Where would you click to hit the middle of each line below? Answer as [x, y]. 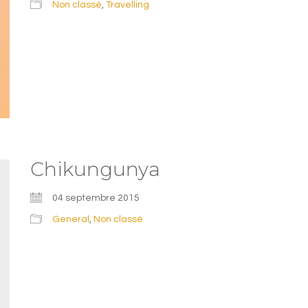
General [71, 220]
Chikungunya [95, 169]
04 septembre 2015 [96, 198]
